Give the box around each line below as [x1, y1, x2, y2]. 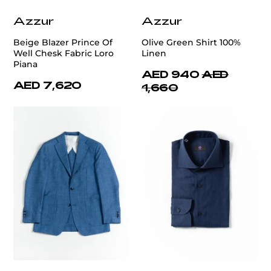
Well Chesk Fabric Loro [13, 47, 114, 59]
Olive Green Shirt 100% [142, 36, 241, 48]
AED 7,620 [13, 78, 82, 91]
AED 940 [142, 67, 200, 80]
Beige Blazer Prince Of [13, 36, 113, 48]
